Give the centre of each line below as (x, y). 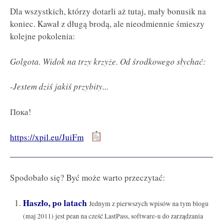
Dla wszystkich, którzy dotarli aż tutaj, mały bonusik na (108, 11)
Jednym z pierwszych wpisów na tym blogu (149, 203)
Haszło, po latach (55, 203)
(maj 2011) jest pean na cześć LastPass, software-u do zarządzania (113, 216)
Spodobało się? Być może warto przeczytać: (88, 178)
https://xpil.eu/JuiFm (47, 137)
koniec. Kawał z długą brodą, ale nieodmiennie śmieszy (107, 24)
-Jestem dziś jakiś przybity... (59, 87)
